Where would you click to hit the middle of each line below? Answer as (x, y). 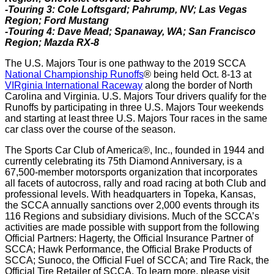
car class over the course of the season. (90, 129)
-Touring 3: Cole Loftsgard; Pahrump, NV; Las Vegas (126, 9)
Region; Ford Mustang (57, 20)
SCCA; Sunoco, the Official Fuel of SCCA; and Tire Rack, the (137, 260)
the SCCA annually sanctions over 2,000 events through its (132, 205)
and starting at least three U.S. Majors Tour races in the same (136, 118)
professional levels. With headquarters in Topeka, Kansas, (130, 194)
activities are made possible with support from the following (132, 227)
